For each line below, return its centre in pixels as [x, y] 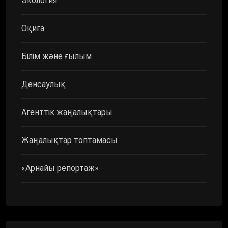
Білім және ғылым [56, 56]
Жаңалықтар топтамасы [69, 140]
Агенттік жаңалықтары [67, 112]
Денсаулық [44, 84]
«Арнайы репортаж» [60, 168]
